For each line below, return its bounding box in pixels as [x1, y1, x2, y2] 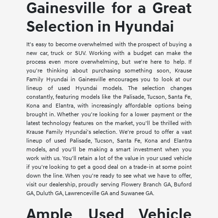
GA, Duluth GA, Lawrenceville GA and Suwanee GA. [26, 190, 154, 198]
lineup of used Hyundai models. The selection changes [26, 85, 192, 92]
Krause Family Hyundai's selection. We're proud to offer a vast [26, 128, 192, 136]
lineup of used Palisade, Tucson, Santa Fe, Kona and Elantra [26, 137, 192, 145]
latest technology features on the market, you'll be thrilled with [26, 120, 192, 127]
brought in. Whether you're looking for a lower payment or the [26, 111, 192, 119]
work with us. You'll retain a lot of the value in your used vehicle [26, 155, 192, 163]
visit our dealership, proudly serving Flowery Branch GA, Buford [26, 181, 192, 189]
